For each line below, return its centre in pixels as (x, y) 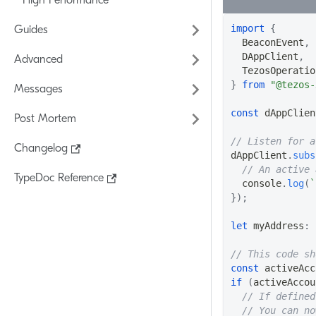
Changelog (41, 149)
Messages (38, 90)
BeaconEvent (273, 43)
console (262, 184)
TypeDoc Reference (59, 178)
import (248, 29)
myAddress (276, 226)
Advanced (38, 60)
